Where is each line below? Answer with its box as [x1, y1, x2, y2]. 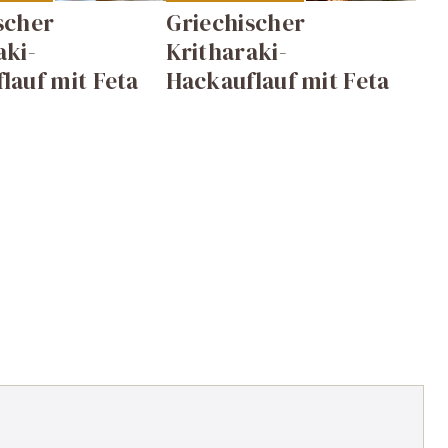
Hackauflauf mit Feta [165, 64, 390, 97]
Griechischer [165, 6, 306, 39]
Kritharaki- [165, 35, 287, 68]
